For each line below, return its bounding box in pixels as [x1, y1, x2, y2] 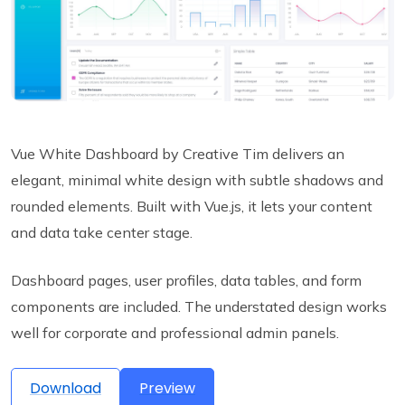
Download [30, 378, 101, 400]
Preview [139, 378, 195, 400]
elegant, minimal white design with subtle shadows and [11, 171, 383, 190]
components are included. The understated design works [11, 297, 387, 316]
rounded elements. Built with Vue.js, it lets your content [11, 197, 372, 216]
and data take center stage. [11, 223, 193, 242]
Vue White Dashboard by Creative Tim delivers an [11, 145, 344, 164]
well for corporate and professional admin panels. [11, 324, 339, 343]
